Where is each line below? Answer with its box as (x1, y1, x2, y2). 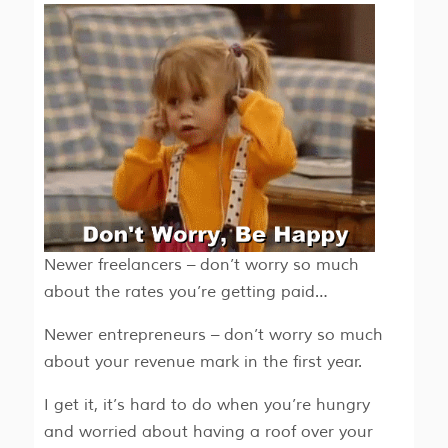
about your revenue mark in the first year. (43, 352, 362, 373)
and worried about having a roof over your (43, 422, 373, 443)
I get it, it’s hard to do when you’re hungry (43, 395, 370, 416)
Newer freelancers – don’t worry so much (43, 255, 359, 276)
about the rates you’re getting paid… (43, 282, 328, 303)
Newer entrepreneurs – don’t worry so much (43, 325, 383, 346)
